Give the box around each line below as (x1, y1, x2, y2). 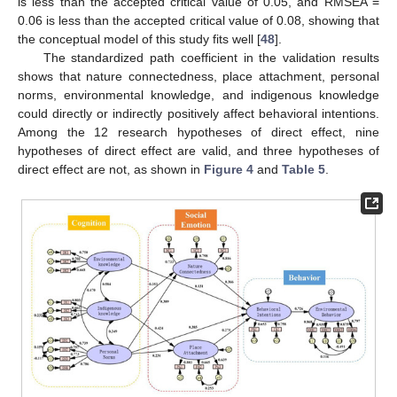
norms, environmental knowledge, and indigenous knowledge (18, 88, 379, 103)
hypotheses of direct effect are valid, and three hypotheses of (18, 144, 379, 159)
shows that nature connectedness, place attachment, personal (18, 69, 379, 84)
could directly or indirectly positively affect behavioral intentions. (18, 106, 379, 121)
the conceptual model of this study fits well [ (18, 32, 261, 47)
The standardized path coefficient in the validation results (43, 51, 379, 66)
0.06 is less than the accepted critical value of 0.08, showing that (18, 13, 379, 28)
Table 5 (282, 162, 325, 177)
